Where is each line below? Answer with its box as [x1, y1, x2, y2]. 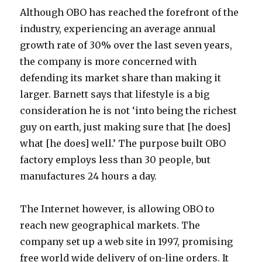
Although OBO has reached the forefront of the [20, 6, 239, 18]
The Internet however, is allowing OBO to [20, 203, 215, 215]
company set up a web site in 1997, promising [20, 236, 233, 247]
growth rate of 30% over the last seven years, [20, 39, 233, 51]
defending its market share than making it [20, 72, 222, 84]
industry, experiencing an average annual [20, 23, 216, 35]
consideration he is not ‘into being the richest [20, 105, 237, 116]
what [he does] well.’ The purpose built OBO [20, 137, 226, 149]
